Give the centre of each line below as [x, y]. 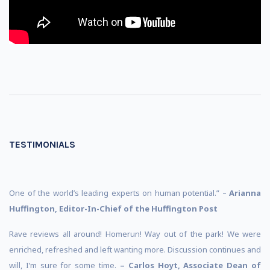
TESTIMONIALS [42, 144]
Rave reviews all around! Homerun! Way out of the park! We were [135, 234]
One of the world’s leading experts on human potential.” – [119, 193]
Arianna [245, 193]
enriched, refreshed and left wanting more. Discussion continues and [135, 250]
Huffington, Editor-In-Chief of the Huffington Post [113, 209]
